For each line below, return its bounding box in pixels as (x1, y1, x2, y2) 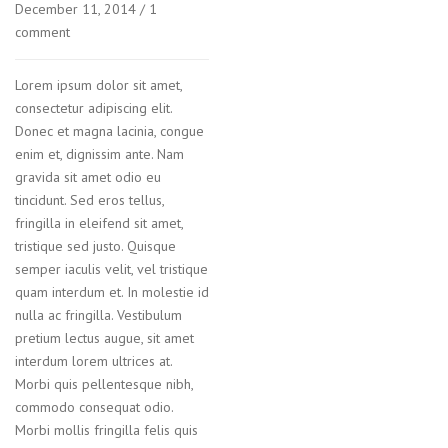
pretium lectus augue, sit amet (15, 329, 194, 348)
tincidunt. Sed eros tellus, (15, 191, 164, 210)
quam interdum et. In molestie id (15, 283, 209, 302)
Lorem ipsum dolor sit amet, (15, 76, 182, 95)
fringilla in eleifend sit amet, (15, 214, 183, 233)
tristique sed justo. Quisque (15, 237, 176, 256)
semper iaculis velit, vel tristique (15, 260, 208, 279)
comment (15, 23, 70, 42)
